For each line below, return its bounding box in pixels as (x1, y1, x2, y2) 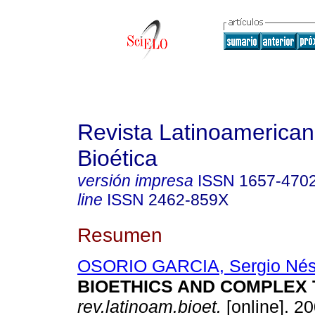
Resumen (77, 223, 162, 246)
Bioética (77, 146, 157, 171)
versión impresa (77, 172, 193, 190)
